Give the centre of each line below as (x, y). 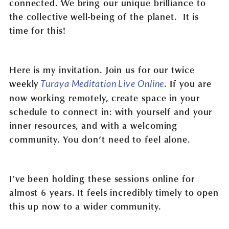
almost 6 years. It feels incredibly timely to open (114, 192)
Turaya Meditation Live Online (102, 83)
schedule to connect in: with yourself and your (111, 111)
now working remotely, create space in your (104, 97)
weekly (24, 83)
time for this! (37, 30)
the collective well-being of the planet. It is (104, 16)
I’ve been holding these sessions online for (102, 178)
